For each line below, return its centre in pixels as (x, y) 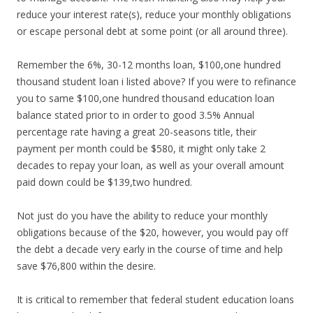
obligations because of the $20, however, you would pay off (152, 232)
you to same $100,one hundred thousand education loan (146, 98)
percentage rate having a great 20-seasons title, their (137, 132)
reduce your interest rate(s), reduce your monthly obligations (154, 14)
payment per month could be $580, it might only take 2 (141, 148)
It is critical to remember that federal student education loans (155, 299)
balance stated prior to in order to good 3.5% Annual (136, 115)
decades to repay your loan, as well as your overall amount (151, 165)
